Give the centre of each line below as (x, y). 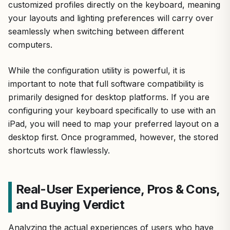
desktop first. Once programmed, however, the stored (113, 137)
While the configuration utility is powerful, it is (97, 70)
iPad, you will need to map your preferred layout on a (113, 123)
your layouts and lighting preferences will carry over (111, 18)
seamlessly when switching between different (96, 31)
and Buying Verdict (70, 204)
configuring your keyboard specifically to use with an (112, 110)
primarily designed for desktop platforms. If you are (109, 97)
